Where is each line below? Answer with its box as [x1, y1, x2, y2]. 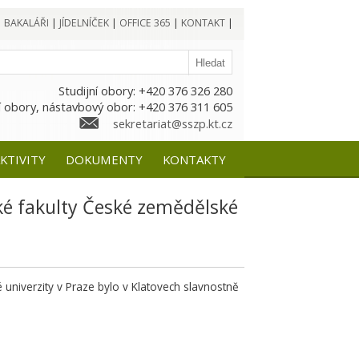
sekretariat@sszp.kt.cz [112, 115, 232, 131]
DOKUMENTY [65, 151, 143, 167]
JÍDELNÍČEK [58, 16, 109, 30]
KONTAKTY [162, 151, 226, 167]
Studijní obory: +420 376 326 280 [58, 83, 232, 99]
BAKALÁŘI [3, 16, 49, 30]
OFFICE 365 [119, 16, 171, 30]
